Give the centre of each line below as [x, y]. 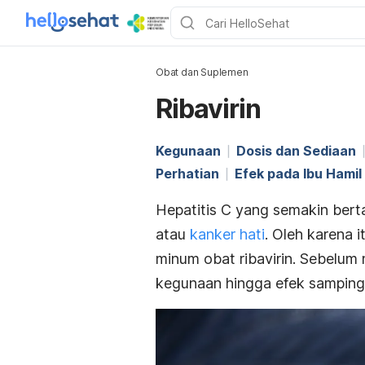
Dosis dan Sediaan [296, 151]
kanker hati [227, 234]
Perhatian [187, 174]
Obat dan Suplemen [202, 72]
